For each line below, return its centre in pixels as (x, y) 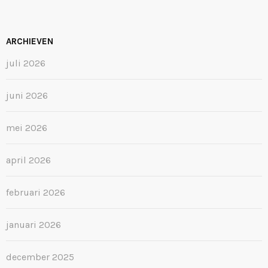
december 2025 (40, 257)
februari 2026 (36, 192)
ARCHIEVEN (30, 41)
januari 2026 (33, 224)
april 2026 (28, 160)
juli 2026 (26, 63)
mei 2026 (27, 127)
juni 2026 (27, 95)
